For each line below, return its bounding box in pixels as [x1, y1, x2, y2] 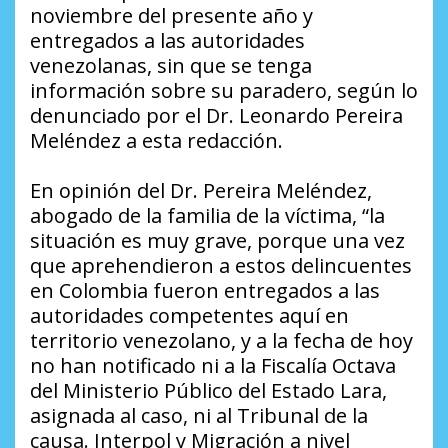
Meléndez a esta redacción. [30, 127, 283, 155]
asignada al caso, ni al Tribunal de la [30, 402, 368, 430]
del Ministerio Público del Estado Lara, [30, 377, 387, 405]
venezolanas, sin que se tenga [30, 52, 312, 80]
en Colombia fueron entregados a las [30, 277, 380, 305]
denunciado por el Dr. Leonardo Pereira [30, 102, 403, 130]
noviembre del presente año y [30, 2, 313, 30]
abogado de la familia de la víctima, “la [30, 202, 385, 230]
